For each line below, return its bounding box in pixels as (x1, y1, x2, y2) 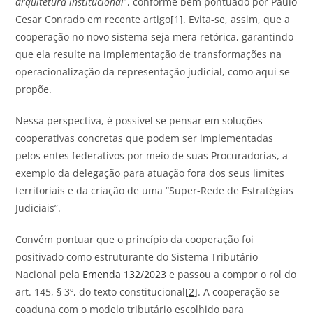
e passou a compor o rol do (166, 268, 297, 282)
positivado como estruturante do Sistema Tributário (15, 250, 259, 264)
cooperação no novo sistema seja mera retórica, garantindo (15, 30, 294, 44)
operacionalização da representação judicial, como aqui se (15, 65, 291, 79)
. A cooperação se (198, 285, 280, 299)
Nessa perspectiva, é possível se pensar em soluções (15, 114, 263, 128)
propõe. (15, 82, 52, 96)
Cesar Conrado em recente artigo (15, 13, 171, 27)
